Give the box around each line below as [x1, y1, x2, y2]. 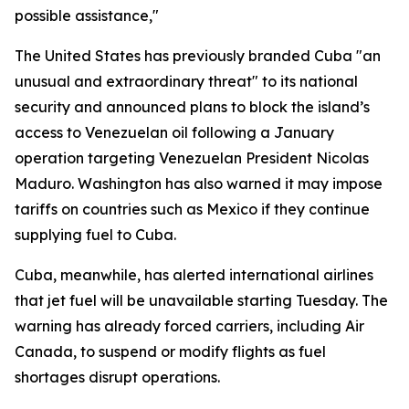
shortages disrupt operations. [15, 368, 220, 386]
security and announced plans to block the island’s [15, 98, 370, 116]
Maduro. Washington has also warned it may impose [15, 174, 383, 193]
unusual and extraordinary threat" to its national [15, 72, 358, 90]
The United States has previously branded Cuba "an [15, 47, 381, 65]
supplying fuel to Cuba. [15, 225, 176, 244]
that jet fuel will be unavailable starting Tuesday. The [15, 291, 388, 309]
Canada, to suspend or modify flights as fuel [15, 342, 326, 361]
